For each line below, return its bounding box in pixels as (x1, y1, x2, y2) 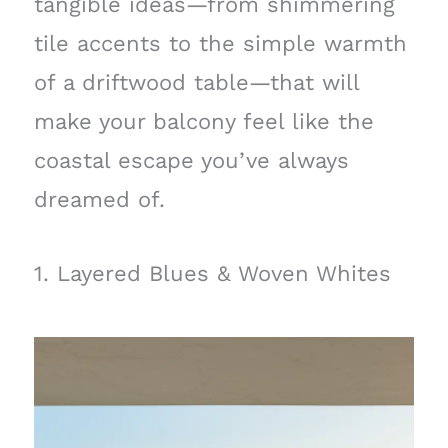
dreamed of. (33, 186, 165, 212)
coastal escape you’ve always (33, 147, 349, 173)
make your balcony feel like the (33, 108, 374, 134)
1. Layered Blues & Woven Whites (33, 260, 391, 286)
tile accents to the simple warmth (33, 30, 407, 56)
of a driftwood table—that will (33, 69, 359, 95)
